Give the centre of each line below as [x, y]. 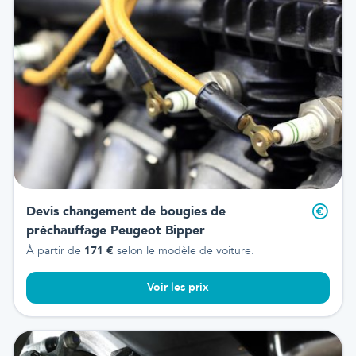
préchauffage [66, 230]
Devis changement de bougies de [126, 211]
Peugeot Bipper [156, 230]
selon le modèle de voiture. [184, 250]
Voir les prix [178, 287]
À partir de [55, 250]
